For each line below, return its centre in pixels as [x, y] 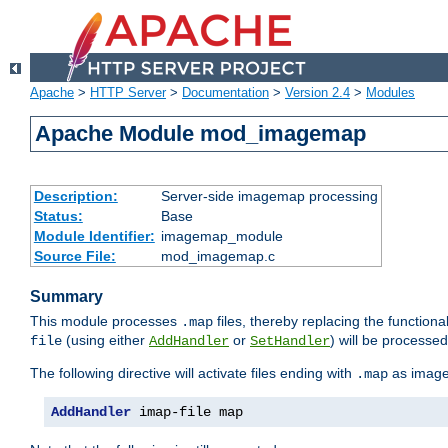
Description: [75, 196]
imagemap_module [221, 236]
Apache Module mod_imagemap [201, 134]
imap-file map [187, 412]
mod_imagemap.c [217, 256]
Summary [66, 297]
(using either [105, 340]
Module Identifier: [94, 236]
